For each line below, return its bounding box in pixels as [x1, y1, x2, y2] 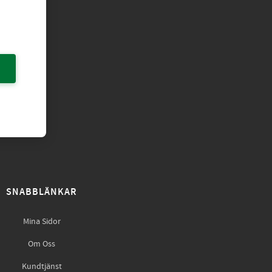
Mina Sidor [22, 216, 61, 228]
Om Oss [28, 239, 55, 250]
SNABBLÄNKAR [6, 186, 77, 199]
